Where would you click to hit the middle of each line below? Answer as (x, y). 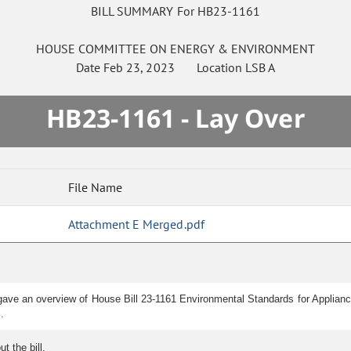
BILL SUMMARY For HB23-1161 (175, 11)
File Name (95, 188)
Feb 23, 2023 (139, 68)
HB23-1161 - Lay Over (175, 118)
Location (210, 68)
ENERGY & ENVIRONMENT (242, 49)
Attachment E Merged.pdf (136, 224)
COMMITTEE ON (122, 49)
